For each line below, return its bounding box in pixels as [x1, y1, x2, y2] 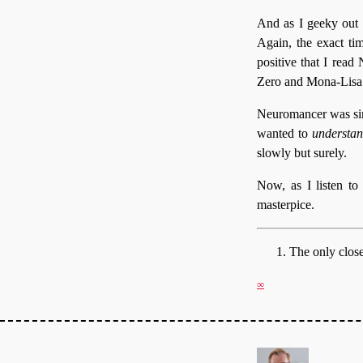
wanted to [257, 126, 313, 140]
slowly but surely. [257, 145, 347, 160]
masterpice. [257, 197, 314, 211]
